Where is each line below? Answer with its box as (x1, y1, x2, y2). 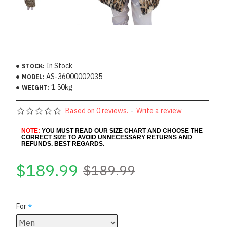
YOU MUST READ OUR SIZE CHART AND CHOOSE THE (42, 127, 203, 134)
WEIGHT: (22, 83, 50, 91)
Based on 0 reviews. (65, 106, 128, 116)
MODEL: (22, 72, 45, 81)
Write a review (136, 106, 182, 116)
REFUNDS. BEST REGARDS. (21, 140, 104, 147)
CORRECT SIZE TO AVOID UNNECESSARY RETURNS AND (21, 134, 192, 141)
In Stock (46, 61, 72, 70)
